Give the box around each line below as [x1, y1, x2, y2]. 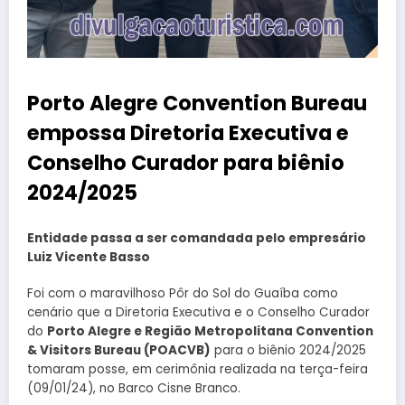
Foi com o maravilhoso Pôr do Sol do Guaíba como [27, 284, 338, 302]
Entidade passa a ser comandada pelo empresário [27, 229, 366, 247]
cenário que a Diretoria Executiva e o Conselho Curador [27, 303, 370, 321]
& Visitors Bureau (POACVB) [27, 341, 211, 359]
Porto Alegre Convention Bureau [27, 89, 367, 118]
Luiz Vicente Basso [27, 248, 150, 266]
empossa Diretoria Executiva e [27, 118, 349, 147]
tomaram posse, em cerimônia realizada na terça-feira [27, 360, 368, 378]
